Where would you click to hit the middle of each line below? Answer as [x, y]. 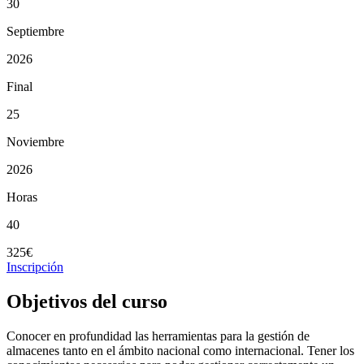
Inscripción [35, 266]
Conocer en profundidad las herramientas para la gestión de [158, 336]
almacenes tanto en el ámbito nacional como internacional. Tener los [180, 350]
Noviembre [35, 141]
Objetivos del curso [87, 301]
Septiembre [35, 31]
